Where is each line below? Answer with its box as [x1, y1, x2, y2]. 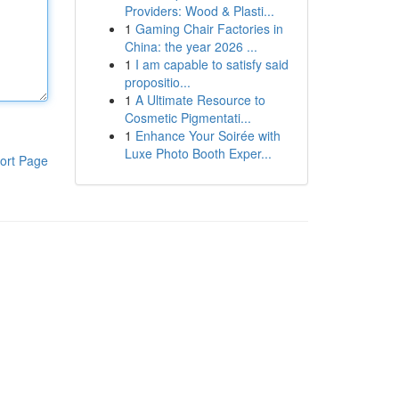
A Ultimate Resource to [134, 91, 265, 109]
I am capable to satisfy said [134, 55, 289, 73]
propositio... [124, 73, 191, 91]
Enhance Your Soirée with [134, 126, 281, 144]
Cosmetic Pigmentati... [124, 109, 251, 126]
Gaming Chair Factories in [134, 20, 283, 37]
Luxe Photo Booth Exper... [124, 144, 272, 162]
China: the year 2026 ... [124, 37, 257, 55]
